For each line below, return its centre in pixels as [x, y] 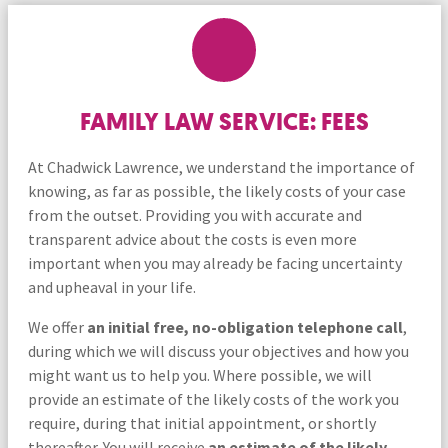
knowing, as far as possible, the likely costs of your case [216, 190]
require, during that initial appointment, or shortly [201, 422]
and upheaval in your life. [111, 286]
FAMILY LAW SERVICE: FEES [224, 121]
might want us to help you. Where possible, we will [199, 374]
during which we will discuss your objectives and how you [218, 350]
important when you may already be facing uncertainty [214, 262]
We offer [57, 326]
